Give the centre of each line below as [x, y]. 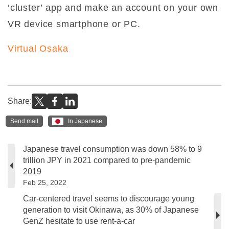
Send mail [24, 121]
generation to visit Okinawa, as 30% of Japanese [111, 210]
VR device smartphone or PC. [74, 24]
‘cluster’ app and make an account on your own [113, 8]
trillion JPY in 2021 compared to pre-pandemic [107, 160]
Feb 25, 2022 [45, 182]
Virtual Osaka [38, 49]
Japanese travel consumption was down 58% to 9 [112, 149]
